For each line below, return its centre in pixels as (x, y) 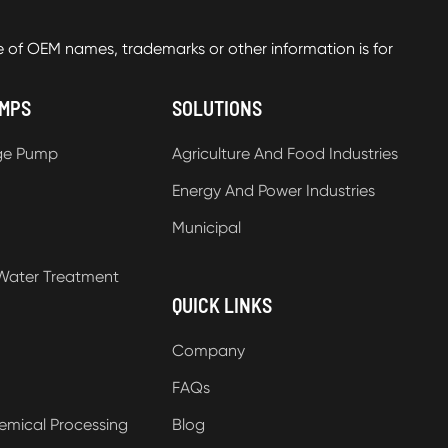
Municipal (206, 227)
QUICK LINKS (221, 304)
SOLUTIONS (216, 107)
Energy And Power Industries (273, 190)
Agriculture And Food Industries (284, 153)
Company (208, 350)
